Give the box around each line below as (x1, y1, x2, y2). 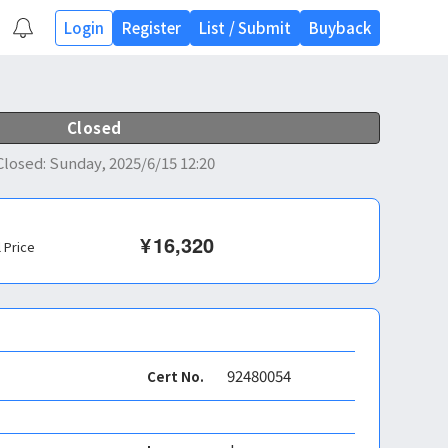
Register (121, 16, 181, 38)
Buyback (308, 16, 371, 38)
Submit (237, 16, 291, 38)
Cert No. (147, 366, 204, 386)
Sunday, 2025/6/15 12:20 (48, 152, 215, 173)
